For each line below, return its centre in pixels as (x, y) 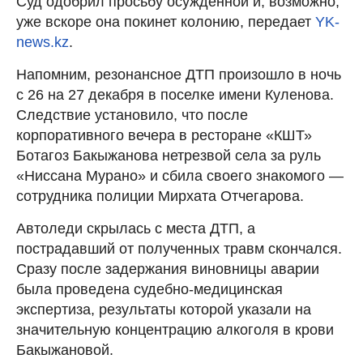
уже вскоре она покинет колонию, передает (166, 21)
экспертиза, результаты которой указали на (164, 309)
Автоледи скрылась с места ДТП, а (136, 228)
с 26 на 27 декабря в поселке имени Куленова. (175, 94)
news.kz (43, 42)
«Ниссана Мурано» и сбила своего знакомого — (180, 175)
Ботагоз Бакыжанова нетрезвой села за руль (169, 155)
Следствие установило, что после (132, 115)
